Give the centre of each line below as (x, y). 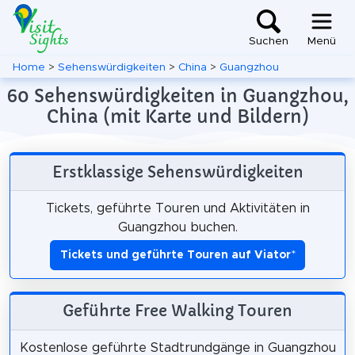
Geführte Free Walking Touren (177, 311)
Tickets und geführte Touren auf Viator (175, 255)
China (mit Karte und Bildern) (177, 116)
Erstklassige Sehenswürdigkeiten (177, 172)
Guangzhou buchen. (177, 227)
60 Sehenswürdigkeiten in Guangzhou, (177, 96)
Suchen (269, 42)
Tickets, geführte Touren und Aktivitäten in (177, 208)
